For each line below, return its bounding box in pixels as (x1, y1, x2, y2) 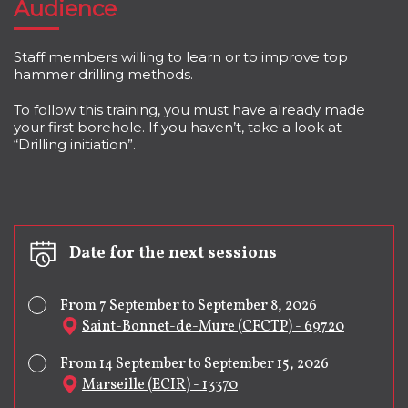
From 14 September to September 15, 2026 (60, 354, 329, 374)
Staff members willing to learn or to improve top (14, 48, 348, 66)
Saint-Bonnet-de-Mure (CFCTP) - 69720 (82, 317, 344, 337)
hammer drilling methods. (14, 66, 193, 83)
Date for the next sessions (69, 242, 277, 265)
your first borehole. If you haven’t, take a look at (14, 118, 342, 136)
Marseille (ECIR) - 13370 (82, 375, 238, 395)
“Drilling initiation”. (14, 136, 136, 153)
